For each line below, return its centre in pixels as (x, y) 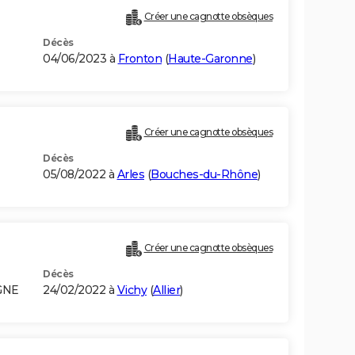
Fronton (139, 59)
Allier (166, 290)
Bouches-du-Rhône (204, 175)
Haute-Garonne (210, 59)
